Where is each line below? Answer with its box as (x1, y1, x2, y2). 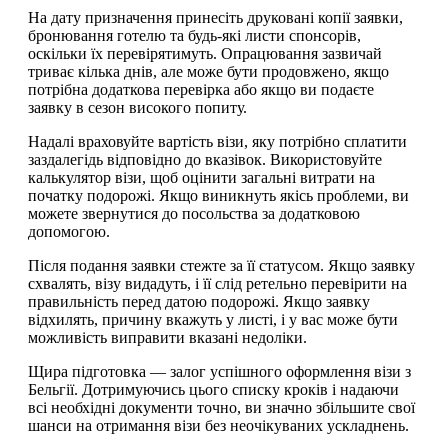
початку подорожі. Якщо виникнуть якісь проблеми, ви (28, 186, 409, 204)
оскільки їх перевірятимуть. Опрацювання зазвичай (28, 44, 382, 62)
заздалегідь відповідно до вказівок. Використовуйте (28, 150, 382, 168)
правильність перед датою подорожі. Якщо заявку (28, 292, 370, 310)
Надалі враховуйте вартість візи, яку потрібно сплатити (28, 132, 407, 150)
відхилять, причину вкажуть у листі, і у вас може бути (28, 310, 398, 328)
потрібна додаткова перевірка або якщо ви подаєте (28, 80, 374, 98)
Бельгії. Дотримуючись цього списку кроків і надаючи (28, 380, 399, 398)
